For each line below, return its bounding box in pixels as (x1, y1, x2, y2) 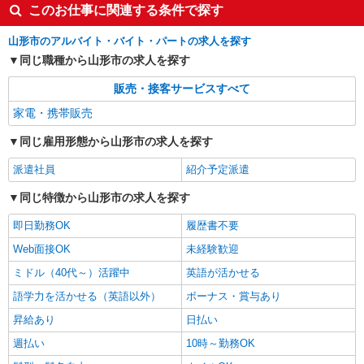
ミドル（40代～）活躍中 (13, 266, 130, 279)
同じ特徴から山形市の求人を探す (19, 191, 190, 204)
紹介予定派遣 (186, 163, 249, 175)
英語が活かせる (186, 266, 260, 279)
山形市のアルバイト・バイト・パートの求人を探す (8, 35, 251, 47)
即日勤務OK (13, 219, 71, 232)
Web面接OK (13, 243, 71, 255)
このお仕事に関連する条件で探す (28, 3, 223, 17)
